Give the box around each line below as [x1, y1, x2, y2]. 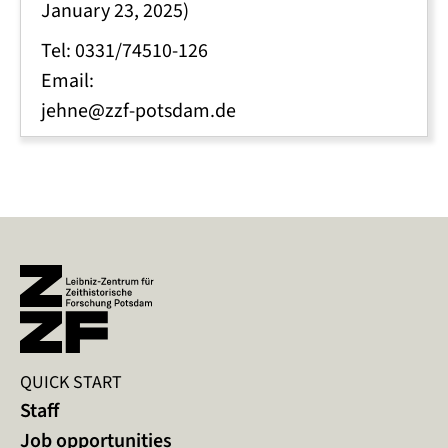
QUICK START [20, 369, 122, 394]
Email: [41, 67, 94, 94]
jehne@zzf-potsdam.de [41, 97, 236, 124]
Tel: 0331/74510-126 [41, 37, 208, 64]
